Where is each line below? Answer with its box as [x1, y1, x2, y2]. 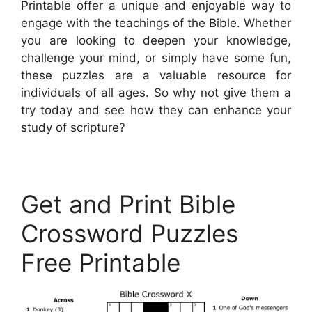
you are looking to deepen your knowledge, [21, 33, 291, 48]
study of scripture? [21, 120, 125, 135]
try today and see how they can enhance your [21, 103, 291, 118]
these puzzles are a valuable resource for [21, 68, 291, 83]
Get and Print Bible [21, 189, 235, 219]
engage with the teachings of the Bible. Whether [21, 16, 291, 31]
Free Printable [21, 248, 180, 278]
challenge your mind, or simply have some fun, [21, 51, 291, 65]
